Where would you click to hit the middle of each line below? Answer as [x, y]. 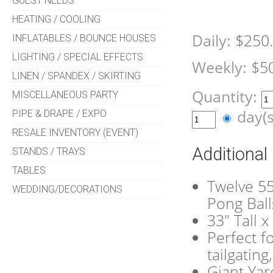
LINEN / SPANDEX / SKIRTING [77, 76]
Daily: [212, 41]
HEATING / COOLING [57, 19]
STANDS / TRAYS [49, 152]
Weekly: [220, 68]
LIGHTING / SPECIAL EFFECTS [78, 57]
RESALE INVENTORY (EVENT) [76, 133]
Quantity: [227, 97]
